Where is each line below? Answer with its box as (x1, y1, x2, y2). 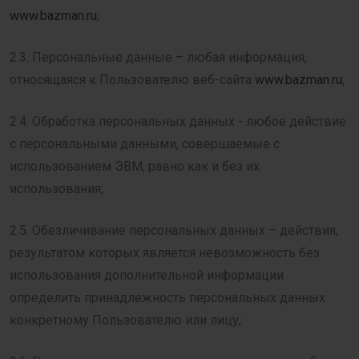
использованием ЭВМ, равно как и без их (10, 159, 260, 174)
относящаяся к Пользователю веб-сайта (10, 72, 255, 87)
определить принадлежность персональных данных (10, 290, 325, 305)
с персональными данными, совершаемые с (10, 136, 280, 151)
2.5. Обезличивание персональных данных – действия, (10, 223, 338, 238)
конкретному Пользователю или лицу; (10, 313, 241, 328)
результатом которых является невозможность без (10, 245, 320, 260)
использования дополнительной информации (10, 268, 284, 283)
